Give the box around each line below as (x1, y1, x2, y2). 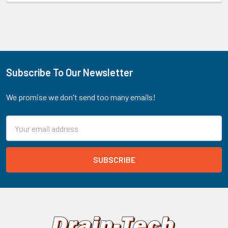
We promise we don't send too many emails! (6, 92, 156, 102)
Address (6, 129, 34, 138)
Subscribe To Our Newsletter (6, 66, 133, 78)
